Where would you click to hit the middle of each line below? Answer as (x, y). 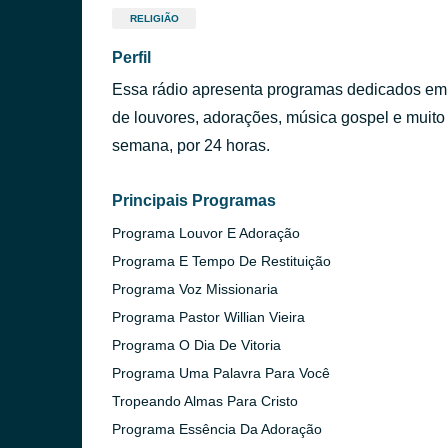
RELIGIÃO (154, 18)
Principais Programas (194, 200)
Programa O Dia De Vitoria (196, 345)
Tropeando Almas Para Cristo (205, 401)
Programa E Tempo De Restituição (221, 261)
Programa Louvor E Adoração (206, 233)
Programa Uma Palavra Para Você (221, 373)
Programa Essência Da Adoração (217, 429)
